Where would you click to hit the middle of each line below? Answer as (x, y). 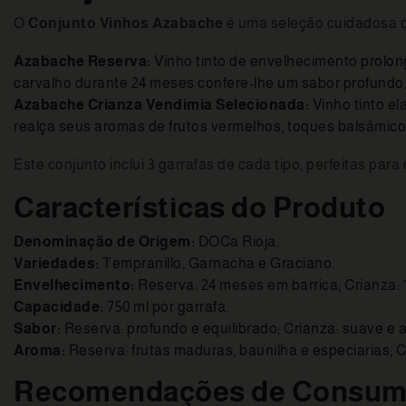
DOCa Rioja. (237, 242)
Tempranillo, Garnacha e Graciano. (217, 264)
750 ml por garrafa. (166, 307)
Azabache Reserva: (82, 62)
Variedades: (57, 264)
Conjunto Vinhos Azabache (126, 24)
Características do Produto (199, 208)
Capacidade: (59, 307)
